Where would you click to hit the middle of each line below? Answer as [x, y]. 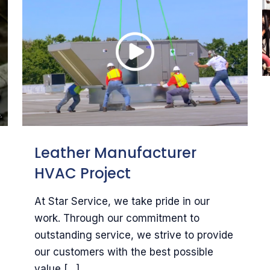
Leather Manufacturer [115, 152]
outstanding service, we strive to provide [133, 235]
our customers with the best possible [124, 252]
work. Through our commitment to [117, 218]
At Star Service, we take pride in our [122, 201]
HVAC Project [82, 173]
